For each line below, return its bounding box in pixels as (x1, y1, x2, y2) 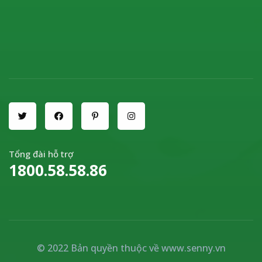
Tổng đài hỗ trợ (9, 147, 73, 160)
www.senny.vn (161, 241, 226, 254)
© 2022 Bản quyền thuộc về (36, 241, 161, 254)
